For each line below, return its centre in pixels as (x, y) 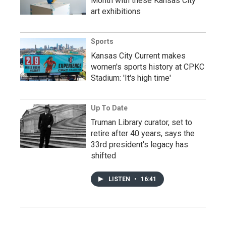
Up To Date (109, 108)
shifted (103, 155)
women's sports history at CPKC (148, 67)
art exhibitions (116, 11)
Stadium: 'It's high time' (131, 78)
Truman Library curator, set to (142, 122)
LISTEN (120, 179)
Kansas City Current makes (138, 55)
